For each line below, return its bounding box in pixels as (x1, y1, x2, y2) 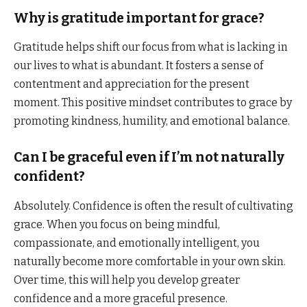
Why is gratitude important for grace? (14, 10, 265, 26)
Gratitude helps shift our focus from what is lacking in (14, 40, 288, 54)
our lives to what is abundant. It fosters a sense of (14, 59, 263, 73)
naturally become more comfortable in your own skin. (14, 254, 286, 268)
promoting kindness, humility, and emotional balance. (14, 114, 290, 128)
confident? (14, 169, 85, 185)
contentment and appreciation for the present (14, 77, 249, 91)
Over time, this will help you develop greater (14, 273, 240, 286)
